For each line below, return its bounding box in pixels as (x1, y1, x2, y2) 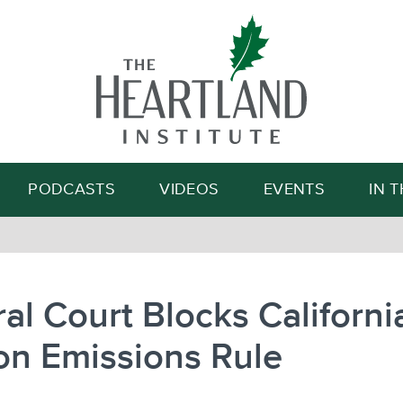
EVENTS (263, 182, 325, 198)
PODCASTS (28, 182, 116, 198)
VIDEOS (159, 182, 219, 198)
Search (269, 94, 303, 105)
